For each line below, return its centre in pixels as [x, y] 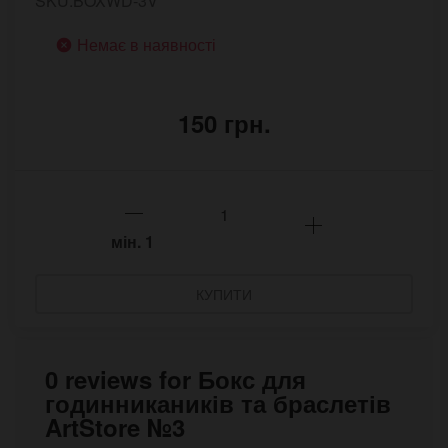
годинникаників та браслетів [218, 403]
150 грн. [224, 123]
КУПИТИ [224, 294]
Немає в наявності [146, 44]
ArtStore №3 [115, 427]
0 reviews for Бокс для [175, 379]
